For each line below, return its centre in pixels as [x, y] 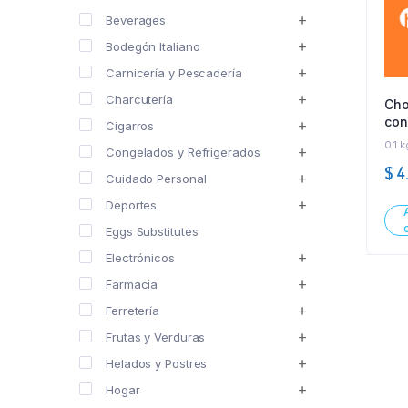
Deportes [132, 204]
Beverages [136, 20]
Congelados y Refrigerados [183, 152]
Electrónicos [140, 257]
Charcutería [139, 99]
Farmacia [132, 284]
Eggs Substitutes [152, 231]
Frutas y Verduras [156, 337]
